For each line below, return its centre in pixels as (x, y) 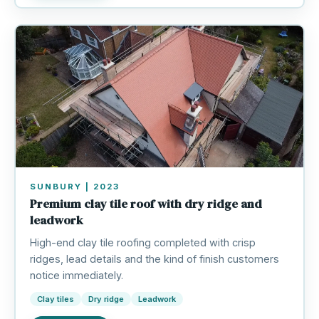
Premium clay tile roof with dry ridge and (146, 204)
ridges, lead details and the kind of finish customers (154, 259)
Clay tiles (55, 299)
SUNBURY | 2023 (74, 187)
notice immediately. (76, 276)
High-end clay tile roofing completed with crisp (142, 243)
